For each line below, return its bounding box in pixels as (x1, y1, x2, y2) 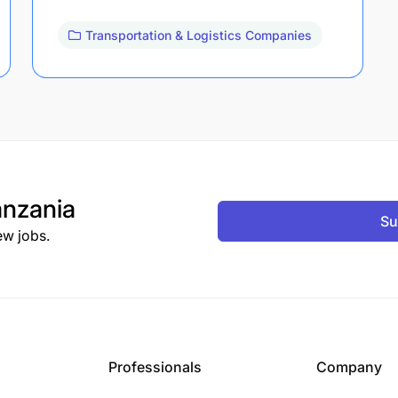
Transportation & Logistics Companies (85, 27, 312, 43)
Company (316, 357, 382, 376)
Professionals (108, 357, 202, 376)
